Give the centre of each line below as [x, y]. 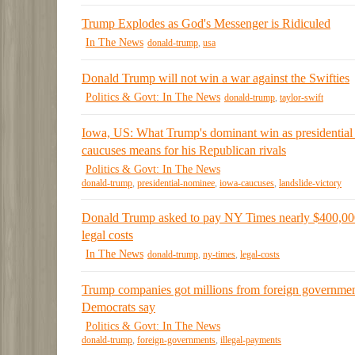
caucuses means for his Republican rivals [184, 150]
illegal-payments [251, 340]
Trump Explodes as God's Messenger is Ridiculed [206, 23]
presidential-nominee [176, 183]
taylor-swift [302, 97]
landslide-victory [310, 183]
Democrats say [118, 307]
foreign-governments [176, 340]
